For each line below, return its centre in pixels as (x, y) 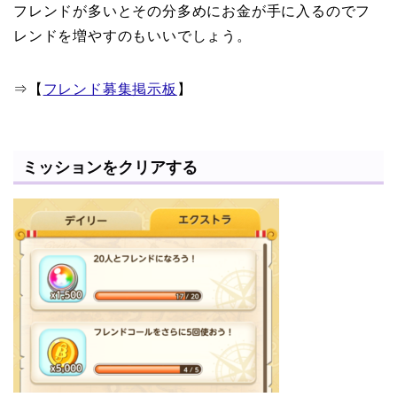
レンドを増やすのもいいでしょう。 (132, 36)
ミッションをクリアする (110, 167)
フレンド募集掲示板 (110, 90)
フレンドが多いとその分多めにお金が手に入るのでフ (192, 12)
